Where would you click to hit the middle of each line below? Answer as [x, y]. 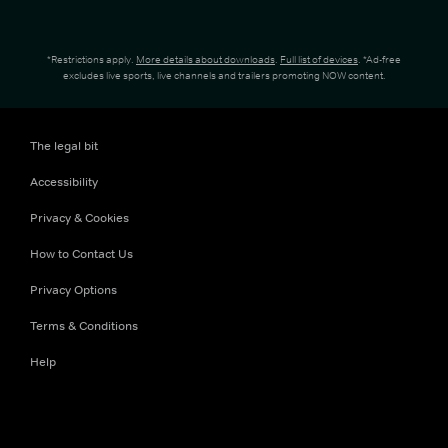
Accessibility [64, 182]
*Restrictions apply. [91, 59]
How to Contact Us [81, 254]
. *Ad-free [379, 59]
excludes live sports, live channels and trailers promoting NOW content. [224, 75]
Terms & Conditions [84, 326]
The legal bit [64, 146]
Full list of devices [319, 59]
